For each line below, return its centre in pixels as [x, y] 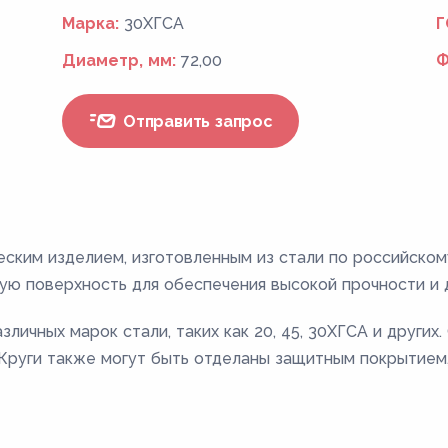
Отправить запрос [195, 121]
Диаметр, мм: [119, 60]
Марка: [91, 23]
